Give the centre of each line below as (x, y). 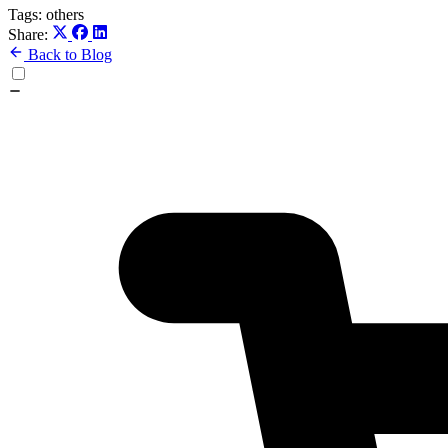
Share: (28, 35)
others (65, 15)
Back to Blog (68, 55)
